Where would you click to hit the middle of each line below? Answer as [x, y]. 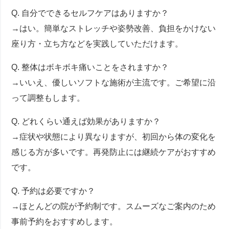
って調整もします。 [48, 98]
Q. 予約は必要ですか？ [53, 191]
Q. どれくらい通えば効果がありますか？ [86, 122]
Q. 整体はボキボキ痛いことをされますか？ [90, 67]
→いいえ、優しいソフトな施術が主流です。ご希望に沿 [114, 83]
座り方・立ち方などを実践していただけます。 [97, 44]
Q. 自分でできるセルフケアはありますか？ [90, 13]
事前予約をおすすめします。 [65, 222]
